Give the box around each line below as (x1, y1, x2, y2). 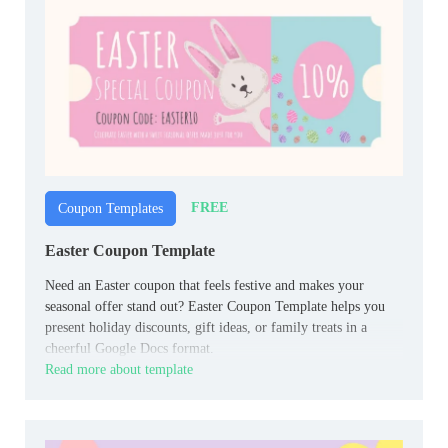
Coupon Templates (58, 200, 163, 216)
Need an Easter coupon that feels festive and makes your (45, 277, 364, 293)
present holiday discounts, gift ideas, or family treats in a (45, 319, 367, 335)
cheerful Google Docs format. (45, 340, 214, 356)
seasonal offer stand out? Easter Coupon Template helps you (45, 298, 385, 314)
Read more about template (45, 361, 193, 377)
